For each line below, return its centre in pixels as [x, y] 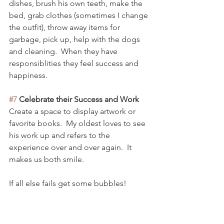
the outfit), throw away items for [65, 27]
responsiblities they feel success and [75, 63]
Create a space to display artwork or [73, 111]
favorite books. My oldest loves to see [78, 123]
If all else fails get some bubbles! [69, 183]
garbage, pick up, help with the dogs [75, 39]
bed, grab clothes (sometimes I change [79, 15]
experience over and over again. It [71, 147]
